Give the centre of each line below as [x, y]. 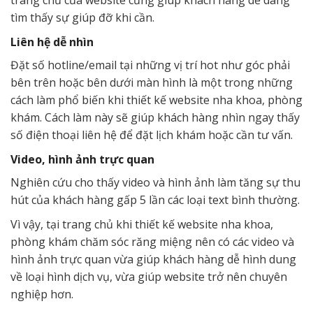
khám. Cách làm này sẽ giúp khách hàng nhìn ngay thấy [155, 118]
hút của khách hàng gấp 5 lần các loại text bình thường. [155, 200]
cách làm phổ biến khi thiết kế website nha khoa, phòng [156, 100]
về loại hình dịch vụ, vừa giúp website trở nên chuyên [149, 277]
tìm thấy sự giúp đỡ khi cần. [82, 18]
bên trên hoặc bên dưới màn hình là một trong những [152, 83]
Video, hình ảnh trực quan [82, 160]
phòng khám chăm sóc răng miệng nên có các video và [152, 242]
